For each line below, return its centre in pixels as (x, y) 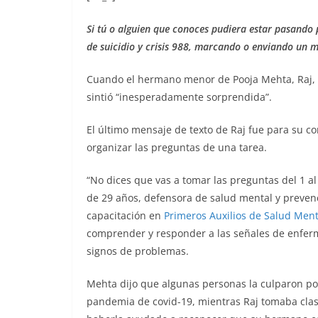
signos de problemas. (138, 251)
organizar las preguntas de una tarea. (177, 147)
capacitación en (125, 215)
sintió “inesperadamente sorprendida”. (179, 97)
